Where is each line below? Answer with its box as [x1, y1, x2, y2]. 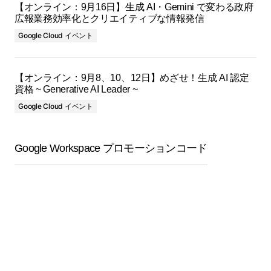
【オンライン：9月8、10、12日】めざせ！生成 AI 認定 [15, 73, 249, 83]
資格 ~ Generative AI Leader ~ [15, 84, 138, 94]
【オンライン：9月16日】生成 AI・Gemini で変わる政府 [15, 2, 253, 12]
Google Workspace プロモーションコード [15, 142, 207, 154]
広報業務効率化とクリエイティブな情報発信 [15, 13, 204, 24]
